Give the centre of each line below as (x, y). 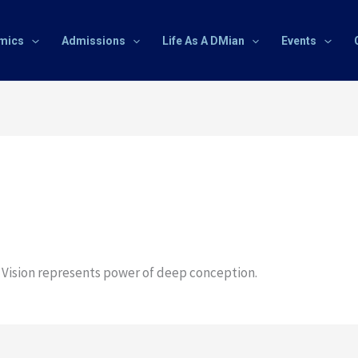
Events (299, 41)
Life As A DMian (203, 41)
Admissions (93, 41)
